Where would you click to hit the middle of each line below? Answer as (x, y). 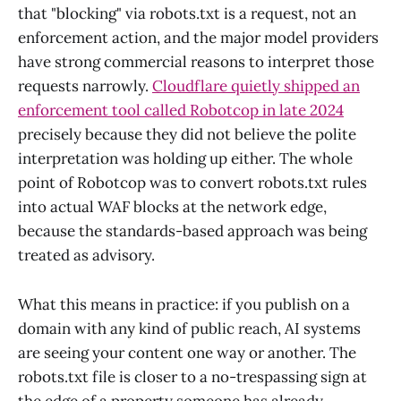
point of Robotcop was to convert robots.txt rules (192, 183)
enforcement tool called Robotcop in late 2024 (181, 111)
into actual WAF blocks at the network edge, (172, 207)
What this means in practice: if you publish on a (184, 304)
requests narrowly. (85, 86)
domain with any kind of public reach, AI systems (189, 328)
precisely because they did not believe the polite (187, 135)
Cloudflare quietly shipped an (256, 86)
